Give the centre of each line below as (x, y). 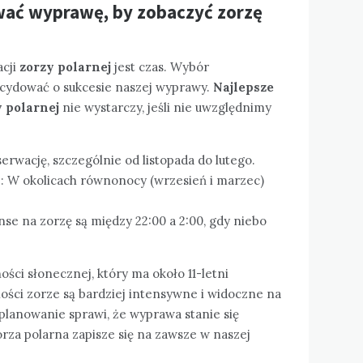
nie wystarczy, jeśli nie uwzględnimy (165, 107)
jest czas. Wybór (160, 66)
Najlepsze (243, 87)
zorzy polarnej (65, 66)
